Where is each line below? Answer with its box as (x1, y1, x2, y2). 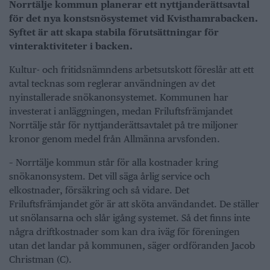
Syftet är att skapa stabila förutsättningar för (9, 26, 219, 38)
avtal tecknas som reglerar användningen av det (9, 77, 215, 89)
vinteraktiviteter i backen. (9, 40, 133, 52)
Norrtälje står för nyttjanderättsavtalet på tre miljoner (9, 119, 238, 131)
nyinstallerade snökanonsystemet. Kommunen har (9, 91, 228, 103)
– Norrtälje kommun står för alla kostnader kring (9, 156, 218, 168)
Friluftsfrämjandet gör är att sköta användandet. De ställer (9, 198, 259, 210)
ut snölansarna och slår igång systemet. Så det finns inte (9, 212, 250, 224)
